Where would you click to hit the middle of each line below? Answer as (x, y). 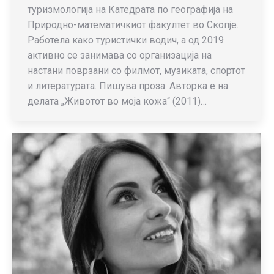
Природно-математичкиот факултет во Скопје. (133, 25)
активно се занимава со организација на (120, 55)
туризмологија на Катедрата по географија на (130, 9)
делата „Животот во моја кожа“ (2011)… (117, 101)
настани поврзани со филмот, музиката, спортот (136, 71)
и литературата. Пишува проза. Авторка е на (128, 86)
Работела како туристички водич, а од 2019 (126, 40)
